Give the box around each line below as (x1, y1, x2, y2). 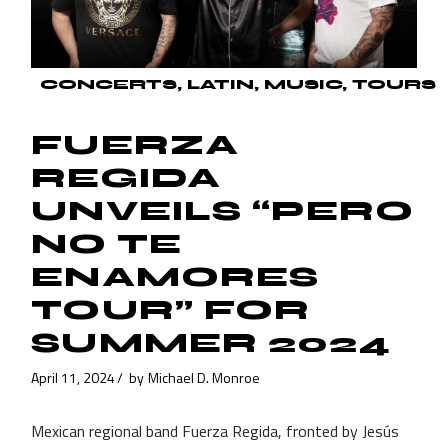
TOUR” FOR (31, 292, 311, 327)
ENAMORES (31, 259, 320, 294)
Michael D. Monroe (148, 367, 261, 389)
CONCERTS (40, 75, 178, 93)
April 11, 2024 (31, 367, 116, 389)
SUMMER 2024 (31, 325, 390, 360)
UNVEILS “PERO (31, 193, 414, 228)
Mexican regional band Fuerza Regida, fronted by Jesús (31, 418, 400, 443)
